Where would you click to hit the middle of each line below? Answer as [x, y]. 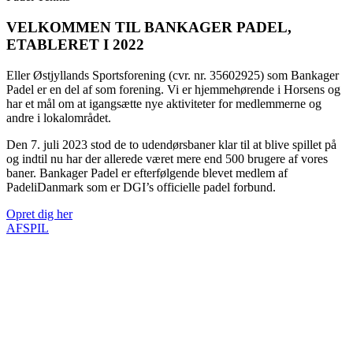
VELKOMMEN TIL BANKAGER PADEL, [149, 28]
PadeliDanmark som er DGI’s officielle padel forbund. [141, 187]
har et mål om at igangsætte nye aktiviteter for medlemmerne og [164, 103]
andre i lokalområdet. [59, 117]
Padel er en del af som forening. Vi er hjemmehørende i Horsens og [173, 89]
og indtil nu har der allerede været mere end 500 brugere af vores [167, 158]
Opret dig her [39, 214]
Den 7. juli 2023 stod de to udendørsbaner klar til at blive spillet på [171, 144]
